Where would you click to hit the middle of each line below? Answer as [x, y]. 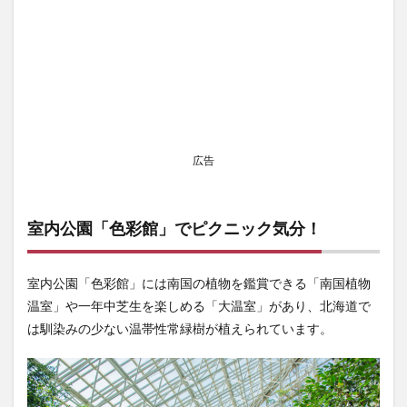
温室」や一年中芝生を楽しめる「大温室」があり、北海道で [199, 306]
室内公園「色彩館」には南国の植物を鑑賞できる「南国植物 [199, 283]
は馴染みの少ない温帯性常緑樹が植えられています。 [180, 329]
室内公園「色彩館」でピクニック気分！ [174, 228]
